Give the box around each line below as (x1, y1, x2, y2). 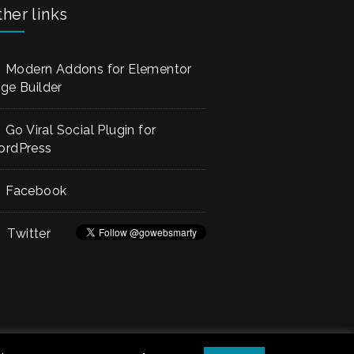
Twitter (7, 226, 51, 241)
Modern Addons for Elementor (6, 62, 192, 77)
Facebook (6, 183, 67, 198)
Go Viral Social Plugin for (6, 122, 156, 137)
